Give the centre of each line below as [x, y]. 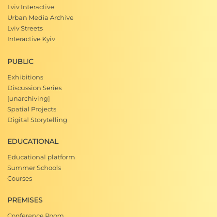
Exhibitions [25, 77]
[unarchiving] [29, 98]
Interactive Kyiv [31, 39]
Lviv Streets [25, 28]
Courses [20, 178]
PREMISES [25, 200]
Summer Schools [34, 168]
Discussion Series [34, 88]
